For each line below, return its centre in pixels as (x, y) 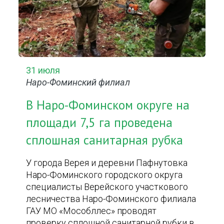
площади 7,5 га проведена (99, 122)
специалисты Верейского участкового (107, 187)
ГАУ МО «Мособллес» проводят (91, 211)
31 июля (43, 70)
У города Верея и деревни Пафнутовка (107, 163)
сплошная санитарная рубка (105, 140)
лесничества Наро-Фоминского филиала (111, 199)
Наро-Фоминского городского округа (104, 175)
